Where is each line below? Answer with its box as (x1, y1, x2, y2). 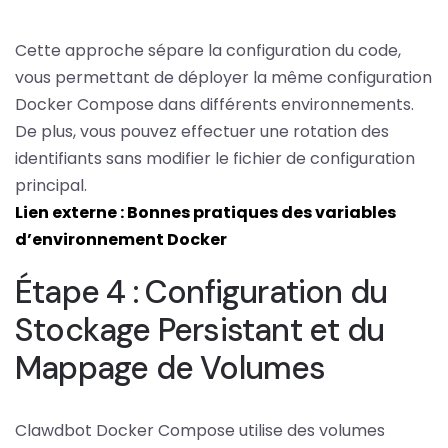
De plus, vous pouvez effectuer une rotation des (15, 119, 389, 143)
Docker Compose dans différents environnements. (15, 92, 414, 116)
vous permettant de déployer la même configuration (15, 65, 432, 89)
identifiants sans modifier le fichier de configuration (15, 146, 415, 170)
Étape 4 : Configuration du (15, 270, 388, 313)
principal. (15, 173, 87, 197)
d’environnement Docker (15, 227, 227, 251)
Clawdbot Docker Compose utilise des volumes (15, 418, 385, 442)
